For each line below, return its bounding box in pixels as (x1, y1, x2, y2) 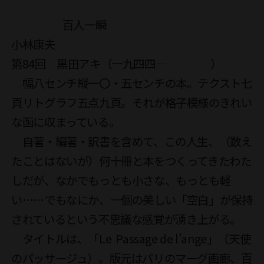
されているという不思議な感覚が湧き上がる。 (11, 210, 241, 227)
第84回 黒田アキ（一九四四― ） (11, 54, 222, 72)
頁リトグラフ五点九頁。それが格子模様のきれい (11, 93, 252, 111)
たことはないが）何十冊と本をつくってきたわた (11, 151, 252, 169)
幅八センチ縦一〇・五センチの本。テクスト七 (11, 74, 252, 91)
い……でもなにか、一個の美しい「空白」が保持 (11, 190, 253, 208)
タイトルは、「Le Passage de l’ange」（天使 (11, 229, 251, 247)
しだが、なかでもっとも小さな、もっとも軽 (11, 171, 231, 189)
